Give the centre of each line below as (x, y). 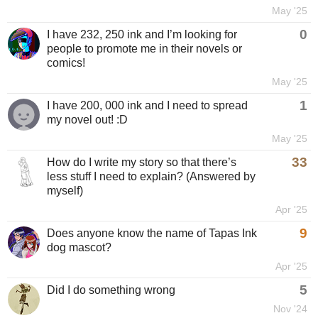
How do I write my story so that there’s (142, 162)
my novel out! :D (87, 120)
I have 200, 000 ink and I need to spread (147, 105)
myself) (65, 191)
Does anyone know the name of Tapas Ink (152, 233)
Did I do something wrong (111, 290)
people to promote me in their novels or (144, 49)
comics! (66, 63)
